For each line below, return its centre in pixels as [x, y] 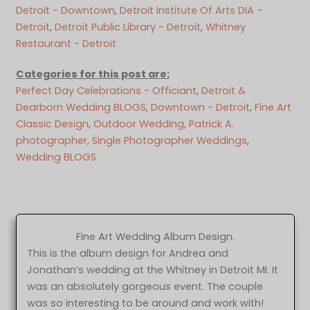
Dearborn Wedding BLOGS [81, 108]
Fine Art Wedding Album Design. [155, 237]
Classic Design [52, 124]
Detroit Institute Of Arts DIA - [191, 11]
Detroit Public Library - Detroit [127, 27]
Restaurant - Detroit [66, 44]
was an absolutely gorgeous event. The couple [145, 287]
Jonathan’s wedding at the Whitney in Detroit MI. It [153, 270]
